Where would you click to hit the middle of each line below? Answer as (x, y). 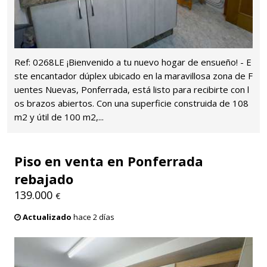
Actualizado (47, 217)
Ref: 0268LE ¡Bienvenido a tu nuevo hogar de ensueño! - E (133, 62)
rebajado (44, 179)
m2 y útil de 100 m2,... (59, 117)
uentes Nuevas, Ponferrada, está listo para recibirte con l (132, 90)
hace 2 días (93, 217)
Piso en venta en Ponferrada (109, 161)
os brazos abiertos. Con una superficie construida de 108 (131, 103)
